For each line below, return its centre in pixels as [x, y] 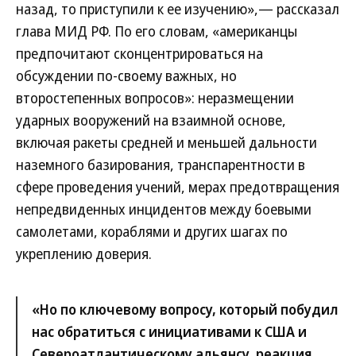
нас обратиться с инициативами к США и [169, 331]
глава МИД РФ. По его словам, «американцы [157, 31]
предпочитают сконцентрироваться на [139, 53]
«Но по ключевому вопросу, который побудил [185, 309]
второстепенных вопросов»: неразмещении [155, 98]
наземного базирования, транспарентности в [161, 164]
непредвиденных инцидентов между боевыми [164, 209]
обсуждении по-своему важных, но [126, 75]
